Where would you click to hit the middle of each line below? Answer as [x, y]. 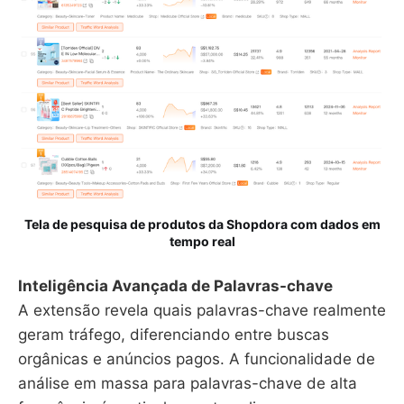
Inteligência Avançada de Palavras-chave [175, 286]
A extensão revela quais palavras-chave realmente [202, 311]
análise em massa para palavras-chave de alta [188, 384]
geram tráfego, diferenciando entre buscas [174, 335]
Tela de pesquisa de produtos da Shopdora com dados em [202, 224]
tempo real [202, 241]
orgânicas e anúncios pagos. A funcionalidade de [197, 359]
